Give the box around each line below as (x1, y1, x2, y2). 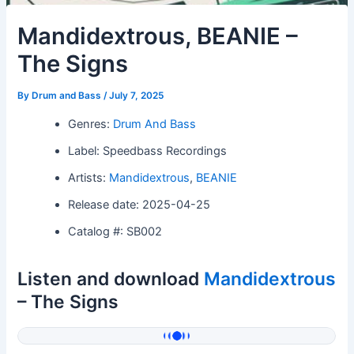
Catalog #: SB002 (68, 224, 163, 239)
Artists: (68, 170, 110, 185)
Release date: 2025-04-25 (68, 197, 211, 212)
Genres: (68, 116, 114, 131)
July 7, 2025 (109, 90, 164, 101)
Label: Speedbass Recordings (68, 143, 228, 158)
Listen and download (17, 267, 205, 290)
